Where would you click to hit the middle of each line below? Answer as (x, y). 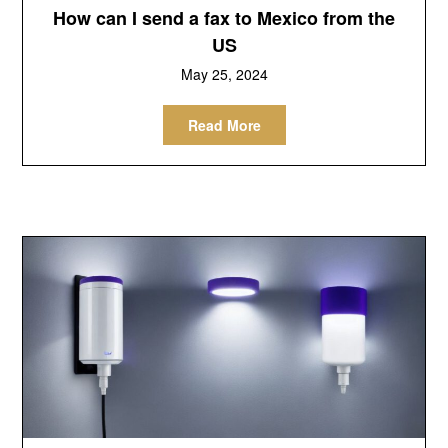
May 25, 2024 (224, 73)
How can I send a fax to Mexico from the (224, 17)
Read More (224, 124)
